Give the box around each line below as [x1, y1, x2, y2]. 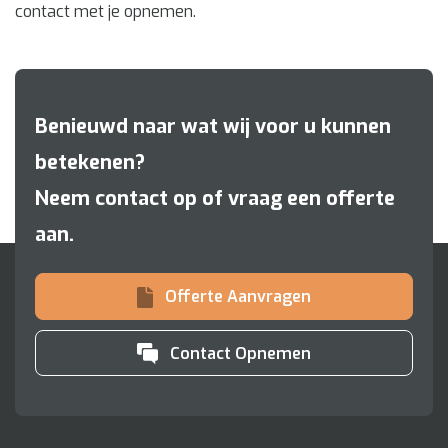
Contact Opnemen [170, 342, 311, 364]
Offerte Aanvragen [165, 286, 311, 308]
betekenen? [35, 149, 145, 177]
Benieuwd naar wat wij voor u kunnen [35, 113, 391, 141]
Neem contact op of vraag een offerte [35, 185, 395, 213]
